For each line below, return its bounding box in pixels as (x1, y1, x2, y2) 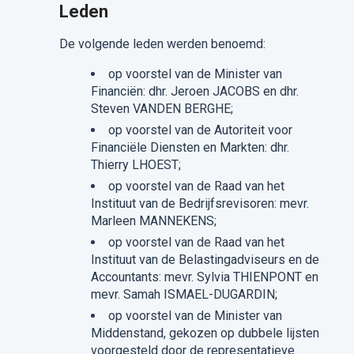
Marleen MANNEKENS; (90, 213, 217, 229)
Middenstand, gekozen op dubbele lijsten (90, 326, 319, 341)
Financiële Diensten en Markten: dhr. (90, 140, 289, 156)
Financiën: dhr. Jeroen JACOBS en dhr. (90, 84, 299, 100)
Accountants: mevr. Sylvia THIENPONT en (90, 269, 318, 285)
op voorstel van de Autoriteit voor (107, 122, 292, 138)
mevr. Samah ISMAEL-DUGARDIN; (90, 287, 277, 303)
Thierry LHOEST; (90, 157, 181, 173)
